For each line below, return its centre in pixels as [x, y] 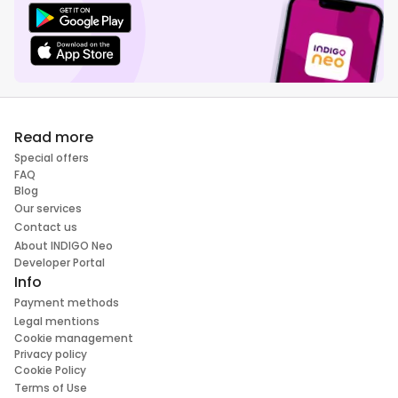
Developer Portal [60, 263]
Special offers [52, 158]
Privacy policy [51, 354]
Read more [54, 138]
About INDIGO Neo [64, 246]
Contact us [46, 227]
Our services [48, 209]
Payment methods [67, 303]
